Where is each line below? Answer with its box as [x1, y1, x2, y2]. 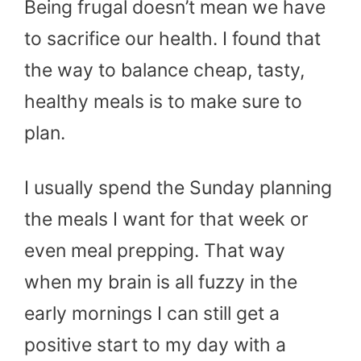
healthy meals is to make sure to [24, 89, 302, 113]
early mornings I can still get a [24, 302, 280, 326]
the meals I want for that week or [24, 208, 309, 231]
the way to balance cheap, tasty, [24, 58, 305, 81]
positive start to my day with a [24, 334, 286, 357]
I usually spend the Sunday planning [24, 176, 332, 200]
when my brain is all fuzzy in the [24, 271, 297, 294]
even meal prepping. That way [24, 239, 285, 263]
